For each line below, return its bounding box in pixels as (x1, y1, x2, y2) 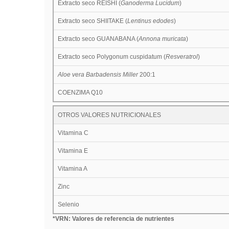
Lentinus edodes (127, 17, 174, 25)
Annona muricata (138, 35, 186, 42)
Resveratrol (165, 53, 198, 60)
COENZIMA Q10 (57, 88, 103, 96)
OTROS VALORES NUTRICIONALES (57, 111, 161, 119)
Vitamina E (57, 147, 88, 154)
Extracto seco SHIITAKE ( (57, 17, 127, 25)
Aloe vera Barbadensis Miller (57, 71, 138, 78)
